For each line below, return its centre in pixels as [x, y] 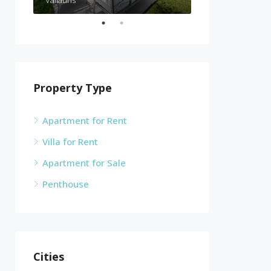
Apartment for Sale [84, 163]
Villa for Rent [70, 142]
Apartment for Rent [85, 120]
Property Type [73, 88]
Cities [49, 256]
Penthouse [66, 184]
